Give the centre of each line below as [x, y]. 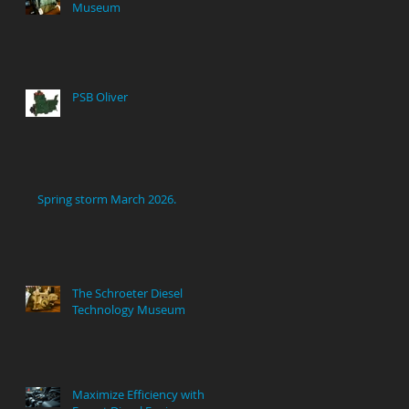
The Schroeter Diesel [127, 294]
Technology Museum [129, 310]
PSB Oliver [100, 97]
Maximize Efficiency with [138, 395]
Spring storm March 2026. [107, 199]
